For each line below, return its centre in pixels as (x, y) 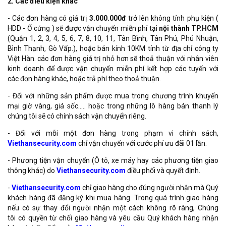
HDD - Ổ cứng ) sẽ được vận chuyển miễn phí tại (83, 28)
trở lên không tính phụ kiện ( (172, 18)
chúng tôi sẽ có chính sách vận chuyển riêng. (77, 116)
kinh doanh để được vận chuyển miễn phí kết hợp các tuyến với (113, 68)
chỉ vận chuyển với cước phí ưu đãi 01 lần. (142, 143)
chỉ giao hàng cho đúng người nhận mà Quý (150, 187)
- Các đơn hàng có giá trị (48, 18)
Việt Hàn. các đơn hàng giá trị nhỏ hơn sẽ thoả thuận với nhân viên (113, 58)
